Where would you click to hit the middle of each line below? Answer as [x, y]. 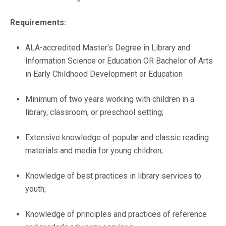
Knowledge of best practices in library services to [113, 176]
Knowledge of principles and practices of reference [116, 214]
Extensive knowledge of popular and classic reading [117, 138]
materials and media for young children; [94, 151]
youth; [36, 189]
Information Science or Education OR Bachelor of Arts [119, 61]
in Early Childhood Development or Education [104, 74]
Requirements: [38, 23]
